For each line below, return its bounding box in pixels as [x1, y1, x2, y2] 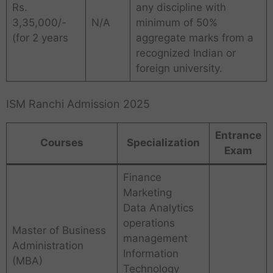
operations [122, 216, 175, 229]
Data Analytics [122, 201, 194, 214]
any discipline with [135, 1, 226, 14]
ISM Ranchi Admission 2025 [6, 97, 150, 110]
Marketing [122, 186, 172, 199]
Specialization [127, 136, 200, 149]
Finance [122, 171, 161, 183]
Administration [12, 239, 83, 252]
